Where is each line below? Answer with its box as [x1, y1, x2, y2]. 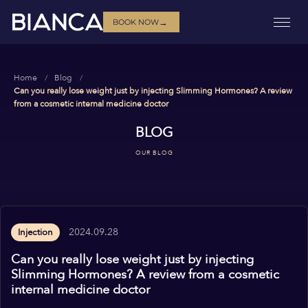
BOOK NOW [113, 16, 159, 27]
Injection [18, 226, 53, 239]
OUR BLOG [135, 148, 173, 157]
